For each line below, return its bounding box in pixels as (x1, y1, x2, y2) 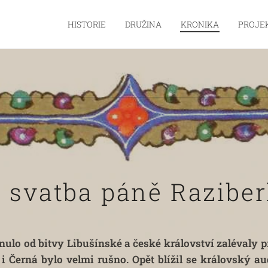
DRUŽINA (125, 19, 162, 30)
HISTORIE (68, 19, 106, 30)
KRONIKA (181, 19, 219, 30)
